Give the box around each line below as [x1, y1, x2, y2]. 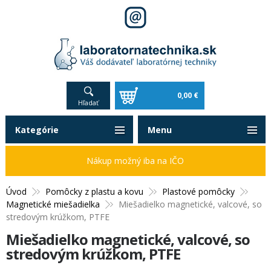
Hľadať [78, 98, 99, 108]
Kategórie [15, 124, 59, 136]
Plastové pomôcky [162, 186, 235, 198]
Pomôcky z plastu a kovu [45, 186, 143, 198]
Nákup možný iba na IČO [87, 155, 184, 167]
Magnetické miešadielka [6, 198, 100, 211]
